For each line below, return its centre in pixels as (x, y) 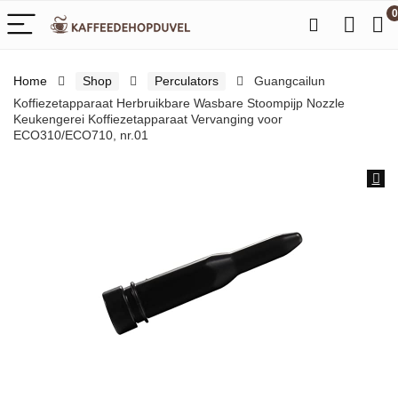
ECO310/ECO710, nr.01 (81, 135)
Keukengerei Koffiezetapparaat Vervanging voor (148, 119)
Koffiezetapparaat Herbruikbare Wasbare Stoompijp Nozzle (179, 103)
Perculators (187, 81)
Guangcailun (290, 81)
